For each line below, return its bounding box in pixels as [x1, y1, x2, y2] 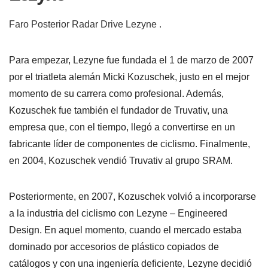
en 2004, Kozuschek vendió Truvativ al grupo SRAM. [9, 155, 233, 166]
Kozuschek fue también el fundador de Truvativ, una [9, 105, 228, 115]
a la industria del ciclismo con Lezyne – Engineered [9, 208, 227, 218]
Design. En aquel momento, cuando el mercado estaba [9, 224, 242, 235]
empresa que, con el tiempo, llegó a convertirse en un [9, 121, 235, 132]
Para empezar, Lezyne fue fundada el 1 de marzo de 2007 [9, 54, 254, 65]
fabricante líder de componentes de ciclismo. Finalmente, [9, 138, 250, 149]
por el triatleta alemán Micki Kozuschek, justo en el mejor [9, 71, 249, 82]
